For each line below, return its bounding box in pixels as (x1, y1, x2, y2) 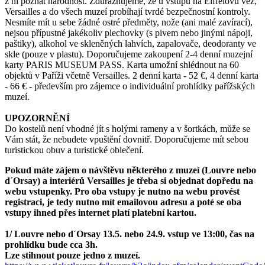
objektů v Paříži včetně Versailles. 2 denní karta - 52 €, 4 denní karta (5, 70, 258, 80)
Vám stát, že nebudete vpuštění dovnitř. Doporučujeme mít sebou (5, 134, 248, 144)
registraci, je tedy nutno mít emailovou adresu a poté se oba (5, 196, 241, 207)
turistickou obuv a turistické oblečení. (5, 144, 144, 155)
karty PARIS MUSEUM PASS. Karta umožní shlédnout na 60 (5, 59, 239, 70)
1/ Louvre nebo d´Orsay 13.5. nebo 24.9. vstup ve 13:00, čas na (5, 228, 254, 239)
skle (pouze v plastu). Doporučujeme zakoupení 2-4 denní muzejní (5, 49, 253, 59)
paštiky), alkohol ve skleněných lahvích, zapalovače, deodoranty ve (5, 38, 256, 49)
